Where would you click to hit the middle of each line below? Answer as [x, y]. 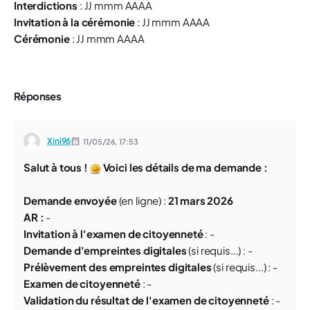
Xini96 [59, 141]
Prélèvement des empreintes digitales [118, 267]
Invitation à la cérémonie [75, 22]
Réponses [38, 96]
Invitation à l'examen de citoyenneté [115, 234]
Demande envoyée [70, 200]
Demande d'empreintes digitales [105, 250]
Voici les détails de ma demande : [184, 167]
